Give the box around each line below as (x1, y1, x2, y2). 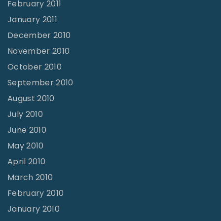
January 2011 (7, 13, 57, 25)
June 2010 (7, 124, 46, 136)
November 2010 (7, 45, 70, 57)
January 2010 (7, 203, 60, 215)
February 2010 (7, 187, 64, 199)
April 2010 (7, 155, 46, 167)
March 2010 (7, 171, 53, 183)
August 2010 (7, 92, 55, 104)
